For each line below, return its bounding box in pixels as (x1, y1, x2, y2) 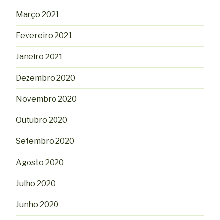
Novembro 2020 (16, 94, 77, 104)
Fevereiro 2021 (16, 30, 72, 40)
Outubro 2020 (16, 115, 67, 125)
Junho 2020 (16, 199, 58, 209)
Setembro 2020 (16, 136, 74, 146)
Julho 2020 (16, 178, 55, 188)
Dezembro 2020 (16, 73, 75, 82)
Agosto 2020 (16, 157, 64, 167)
